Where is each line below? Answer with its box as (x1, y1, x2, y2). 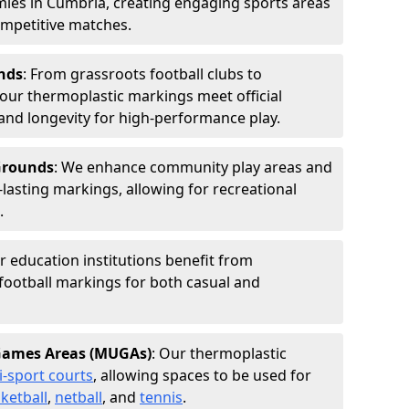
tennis (140, 387, 183, 407)
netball (55, 387, 102, 407)
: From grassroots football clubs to (23, 64, 262, 84)
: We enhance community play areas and (54, 157, 332, 177)
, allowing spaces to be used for (93, 365, 311, 385)
